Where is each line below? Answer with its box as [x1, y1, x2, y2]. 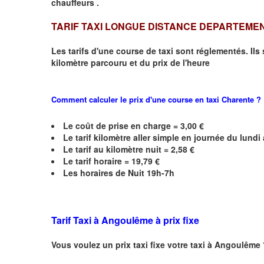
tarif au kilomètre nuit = [75, 143, 171, 155]
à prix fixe [156, 213, 199, 227]
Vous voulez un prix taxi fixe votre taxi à [51, 238, 214, 250]
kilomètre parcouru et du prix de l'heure [51, 56, 210, 68]
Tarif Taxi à [51, 213, 101, 227]
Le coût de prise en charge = [63, 119, 180, 131]
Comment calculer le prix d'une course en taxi [51, 93, 222, 105]
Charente [222, 93, 256, 105]
